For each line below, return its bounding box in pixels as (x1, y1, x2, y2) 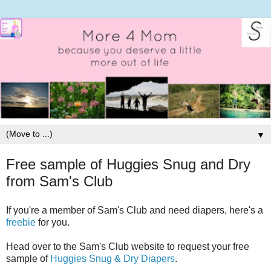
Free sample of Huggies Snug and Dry (6, 155, 250, 172)
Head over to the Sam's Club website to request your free (6, 241, 249, 252)
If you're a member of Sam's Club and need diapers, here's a (6, 204, 263, 215)
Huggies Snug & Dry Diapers (50, 253, 175, 264)
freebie (6, 217, 38, 227)
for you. (38, 217, 70, 227)
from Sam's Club (6, 172, 113, 189)
